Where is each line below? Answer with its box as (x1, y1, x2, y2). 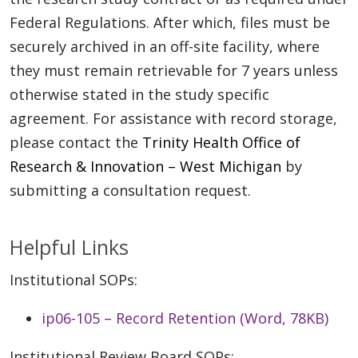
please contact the (10, 132, 142, 152)
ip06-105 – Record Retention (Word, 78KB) (42, 308, 328, 328)
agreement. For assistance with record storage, (10, 108, 337, 128)
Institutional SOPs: (10, 269, 137, 289)
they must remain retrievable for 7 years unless (10, 60, 338, 80)
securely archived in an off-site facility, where (10, 36, 320, 56)
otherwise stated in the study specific (10, 84, 269, 104)
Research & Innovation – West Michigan (10, 156, 285, 176)
